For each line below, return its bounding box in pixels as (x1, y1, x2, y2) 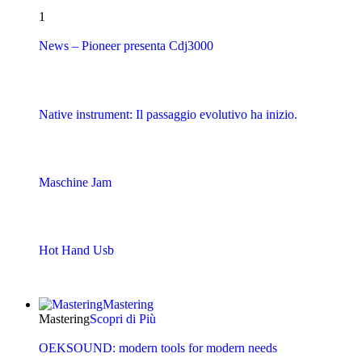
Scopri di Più (90, 311, 156, 326)
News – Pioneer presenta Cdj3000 (39, 39, 213, 53)
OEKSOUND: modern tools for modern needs (39, 340, 277, 355)
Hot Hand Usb (39, 243, 114, 258)
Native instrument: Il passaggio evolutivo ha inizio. (39, 107, 297, 121)
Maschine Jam (39, 175, 112, 189)
